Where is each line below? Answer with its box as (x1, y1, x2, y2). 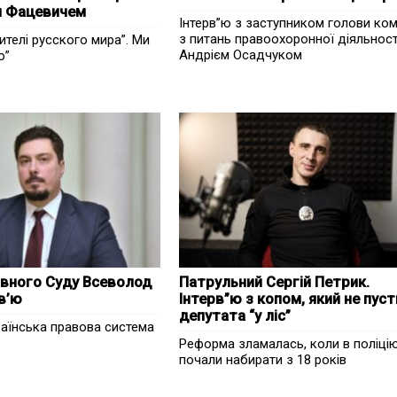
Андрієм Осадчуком (178, 47, 302, 63)
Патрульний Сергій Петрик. (178, 274, 370, 291)
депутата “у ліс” (178, 307, 291, 324)
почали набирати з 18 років (178, 352, 346, 368)
